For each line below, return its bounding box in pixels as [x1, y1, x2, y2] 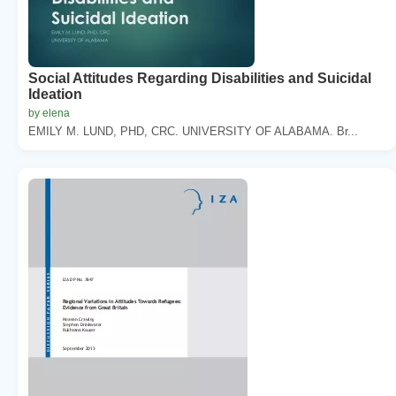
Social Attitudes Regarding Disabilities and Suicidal [28, 70, 371, 86]
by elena [28, 106, 70, 119]
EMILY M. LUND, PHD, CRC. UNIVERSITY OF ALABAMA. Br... [28, 124, 358, 138]
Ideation [28, 86, 82, 102]
